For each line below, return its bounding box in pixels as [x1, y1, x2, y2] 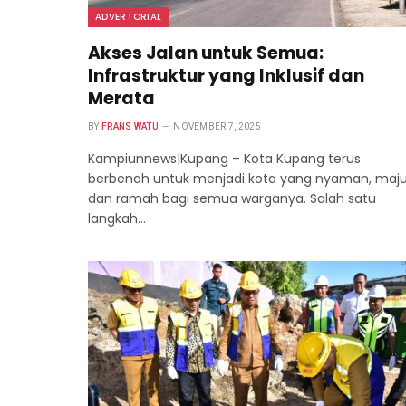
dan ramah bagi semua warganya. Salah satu [88, 189, 376, 208]
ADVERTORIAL [95, 10, 162, 24]
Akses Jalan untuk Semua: [88, 41, 324, 66]
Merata [88, 86, 155, 111]
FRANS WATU [101, 121, 159, 132]
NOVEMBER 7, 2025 [173, 121, 262, 132]
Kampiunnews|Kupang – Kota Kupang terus [88, 150, 361, 169]
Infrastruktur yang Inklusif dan [88, 63, 364, 89]
